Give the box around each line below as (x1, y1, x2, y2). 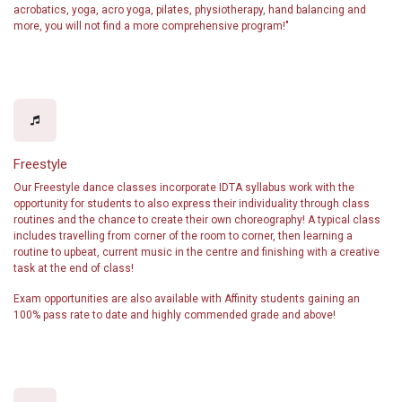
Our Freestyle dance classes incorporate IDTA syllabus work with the (13, 181, 354, 194)
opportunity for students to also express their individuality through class (13, 197, 370, 210)
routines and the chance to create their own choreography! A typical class (13, 214, 380, 226)
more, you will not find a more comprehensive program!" (13, 20, 289, 32)
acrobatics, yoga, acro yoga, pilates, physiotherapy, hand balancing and (13, 4, 366, 16)
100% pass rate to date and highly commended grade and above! (13, 309, 336, 321)
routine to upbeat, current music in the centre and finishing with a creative (13, 246, 380, 258)
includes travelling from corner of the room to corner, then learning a (13, 230, 353, 242)
